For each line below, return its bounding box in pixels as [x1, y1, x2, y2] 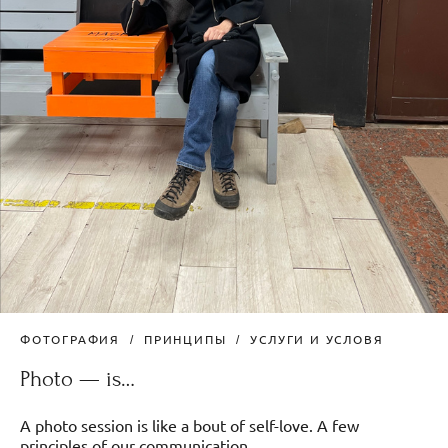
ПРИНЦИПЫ [144, 331, 227, 348]
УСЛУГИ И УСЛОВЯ [250, 331, 384, 348]
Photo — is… [20, 366, 135, 393]
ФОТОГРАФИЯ [20, 331, 120, 348]
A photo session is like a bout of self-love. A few [20, 415, 359, 436]
